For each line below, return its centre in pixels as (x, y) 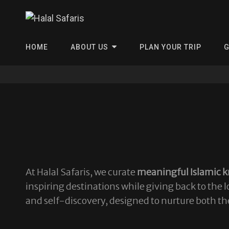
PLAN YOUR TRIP (170, 47)
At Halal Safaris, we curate (81, 172)
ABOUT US (89, 47)
